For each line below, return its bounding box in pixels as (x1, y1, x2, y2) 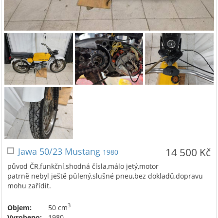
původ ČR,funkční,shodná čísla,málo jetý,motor (7, 161, 159, 171)
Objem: (7, 202, 32, 212)
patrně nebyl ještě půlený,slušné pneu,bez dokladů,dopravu (7, 171, 203, 181)
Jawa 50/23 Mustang (18, 145, 103, 157)
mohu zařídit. (7, 181, 51, 190)
